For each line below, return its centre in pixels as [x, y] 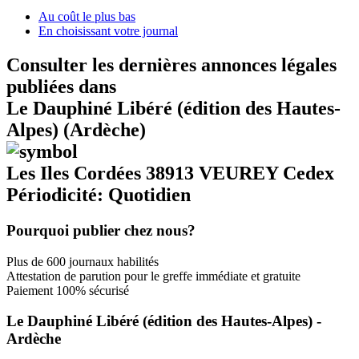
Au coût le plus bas [87, 16]
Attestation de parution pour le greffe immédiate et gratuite [153, 276]
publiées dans [61, 86]
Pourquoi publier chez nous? [101, 230]
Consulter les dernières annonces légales [171, 65]
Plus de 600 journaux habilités [83, 261]
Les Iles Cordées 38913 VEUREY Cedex [170, 173]
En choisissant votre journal [108, 31]
